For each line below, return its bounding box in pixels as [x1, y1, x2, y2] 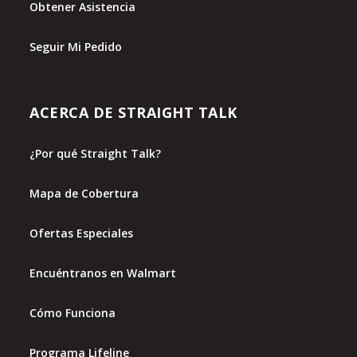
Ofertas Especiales [29, 226, 134, 241]
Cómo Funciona [29, 305, 116, 321]
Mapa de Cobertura [29, 186, 139, 202]
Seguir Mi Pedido [29, 39, 123, 55]
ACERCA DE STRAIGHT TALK [29, 103, 237, 123]
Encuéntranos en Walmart [29, 265, 177, 281]
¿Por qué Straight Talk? [29, 146, 162, 162]
